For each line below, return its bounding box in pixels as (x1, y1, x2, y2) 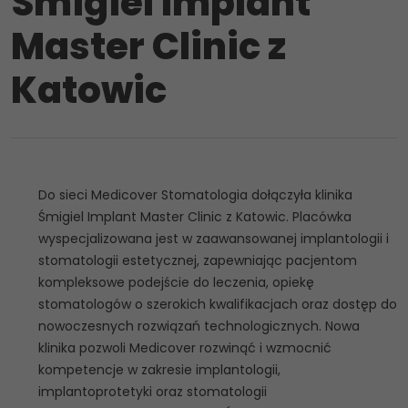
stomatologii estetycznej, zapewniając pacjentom (38, 251, 357, 270)
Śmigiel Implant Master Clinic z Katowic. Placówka (38, 208, 352, 226)
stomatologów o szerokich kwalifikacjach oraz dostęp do (38, 295, 397, 313)
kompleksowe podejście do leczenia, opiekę (38, 273, 314, 291)
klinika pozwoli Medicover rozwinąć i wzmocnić (38, 339, 331, 357)
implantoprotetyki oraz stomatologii (38, 382, 267, 401)
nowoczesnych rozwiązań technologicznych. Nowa (38, 317, 360, 335)
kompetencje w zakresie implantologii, (38, 361, 280, 379)
